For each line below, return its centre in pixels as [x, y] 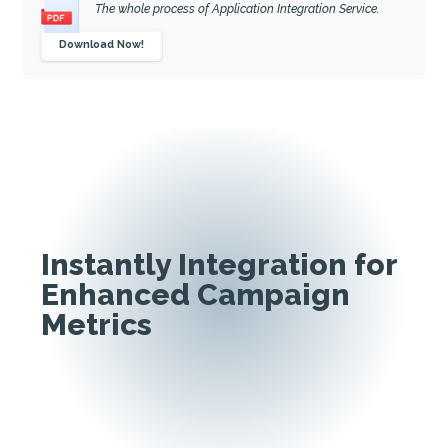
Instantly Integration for [219, 264]
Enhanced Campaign [195, 294]
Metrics [96, 324]
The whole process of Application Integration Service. [237, 9]
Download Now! [102, 45]
